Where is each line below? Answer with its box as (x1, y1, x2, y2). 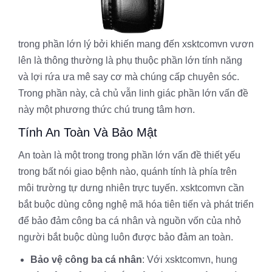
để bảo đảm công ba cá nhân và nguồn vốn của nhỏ (18, 216, 241, 226)
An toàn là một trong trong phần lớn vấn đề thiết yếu (18, 150, 240, 160)
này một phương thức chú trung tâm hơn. (18, 104, 195, 115)
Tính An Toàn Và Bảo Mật (18, 126, 157, 139)
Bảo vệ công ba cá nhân (30, 254, 142, 265)
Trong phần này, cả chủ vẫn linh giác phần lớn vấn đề (18, 88, 248, 98)
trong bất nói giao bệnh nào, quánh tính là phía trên (18, 166, 237, 177)
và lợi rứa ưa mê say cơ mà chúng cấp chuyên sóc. (18, 72, 239, 82)
